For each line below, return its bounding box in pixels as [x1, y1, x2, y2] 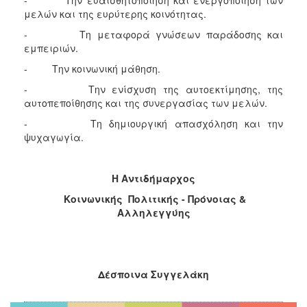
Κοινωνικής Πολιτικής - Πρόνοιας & [61, 191, 246, 206]
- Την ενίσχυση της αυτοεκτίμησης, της [24, 82, 283, 96]
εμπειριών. [24, 40, 78, 55]
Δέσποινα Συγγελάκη [98, 267, 209, 281]
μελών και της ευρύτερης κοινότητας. [24, 6, 206, 21]
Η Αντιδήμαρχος [112, 171, 195, 185]
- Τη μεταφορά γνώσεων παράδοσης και [24, 27, 283, 41]
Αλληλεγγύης [116, 205, 191, 219]
